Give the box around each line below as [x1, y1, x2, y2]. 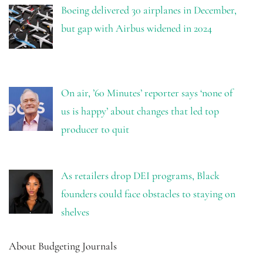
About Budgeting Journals [9, 239, 117, 252]
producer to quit [60, 123, 129, 136]
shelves [60, 205, 89, 218]
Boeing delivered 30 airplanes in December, [60, 4, 237, 17]
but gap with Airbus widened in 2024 [60, 22, 212, 35]
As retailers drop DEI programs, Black [60, 168, 220, 182]
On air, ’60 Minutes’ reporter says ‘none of [60, 86, 232, 100]
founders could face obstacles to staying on [60, 187, 235, 200]
